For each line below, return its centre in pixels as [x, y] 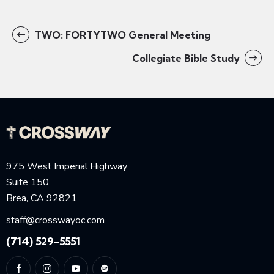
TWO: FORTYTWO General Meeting [121, 35]
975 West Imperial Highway [67, 166]
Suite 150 [28, 182]
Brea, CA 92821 [42, 198]
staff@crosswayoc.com [55, 220]
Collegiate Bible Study [187, 58]
